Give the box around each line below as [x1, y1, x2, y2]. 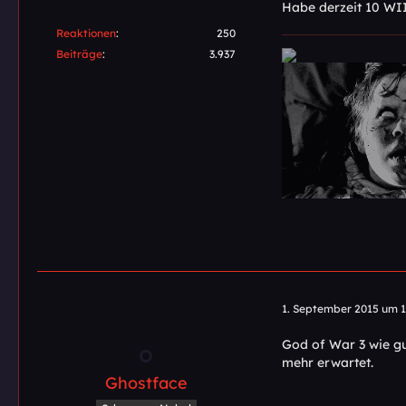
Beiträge [56, 46, 102, 61]
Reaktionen [56, 25, 116, 40]
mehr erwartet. [282, 354, 373, 372]
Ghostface [104, 372, 188, 394]
